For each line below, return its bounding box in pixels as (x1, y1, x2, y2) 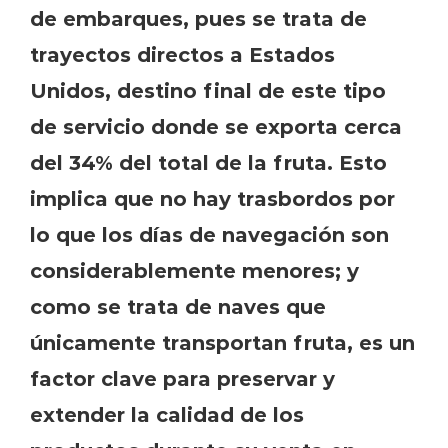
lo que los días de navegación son (30, 220, 389, 247)
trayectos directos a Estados (30, 40, 335, 67)
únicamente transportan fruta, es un (30, 328, 415, 355)
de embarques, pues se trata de (30, 4, 367, 31)
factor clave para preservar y (30, 364, 335, 391)
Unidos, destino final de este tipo (30, 76, 386, 103)
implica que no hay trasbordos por (30, 184, 395, 211)
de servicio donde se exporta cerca (30, 112, 402, 139)
